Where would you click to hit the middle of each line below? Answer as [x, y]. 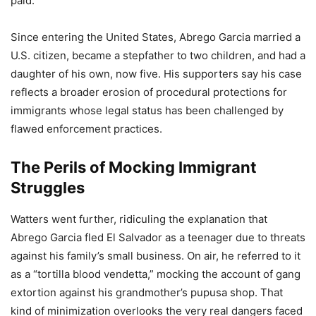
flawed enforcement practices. [86, 129]
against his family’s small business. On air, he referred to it [156, 256]
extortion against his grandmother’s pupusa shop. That [147, 293]
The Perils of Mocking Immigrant [134, 168]
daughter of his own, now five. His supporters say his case [156, 74]
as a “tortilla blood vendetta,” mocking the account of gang [156, 274]
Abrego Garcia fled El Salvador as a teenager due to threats [158, 238]
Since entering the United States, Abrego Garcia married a [156, 37]
